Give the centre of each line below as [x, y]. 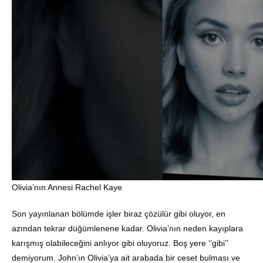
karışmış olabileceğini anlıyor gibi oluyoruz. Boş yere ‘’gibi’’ [120, 243]
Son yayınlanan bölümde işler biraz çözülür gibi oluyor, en [119, 214]
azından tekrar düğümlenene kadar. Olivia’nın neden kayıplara [127, 229]
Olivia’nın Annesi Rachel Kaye [67, 188]
